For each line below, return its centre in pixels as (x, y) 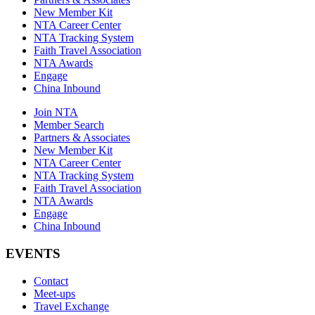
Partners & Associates (82, 138)
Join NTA (56, 112)
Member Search (69, 125)
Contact (51, 281)
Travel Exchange (71, 306)
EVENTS (33, 253)
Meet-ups (54, 293)
